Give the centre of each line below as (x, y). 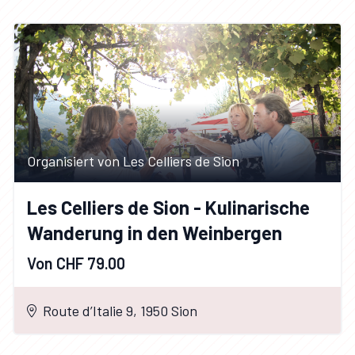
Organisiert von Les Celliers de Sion (133, 161)
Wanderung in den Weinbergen (155, 233)
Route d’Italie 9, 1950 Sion (120, 310)
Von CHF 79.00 (76, 263)
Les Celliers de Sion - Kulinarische (168, 208)
